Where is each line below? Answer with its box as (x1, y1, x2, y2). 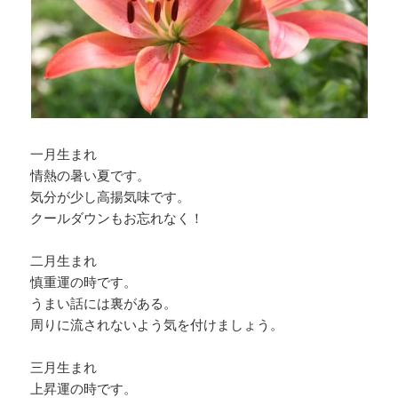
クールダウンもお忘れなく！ (30, 209, 204, 227)
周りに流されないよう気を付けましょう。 (30, 315, 284, 334)
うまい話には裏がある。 (30, 294, 178, 313)
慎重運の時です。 (30, 273, 138, 291)
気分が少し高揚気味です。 (30, 187, 191, 206)
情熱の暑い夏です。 (30, 166, 151, 185)
